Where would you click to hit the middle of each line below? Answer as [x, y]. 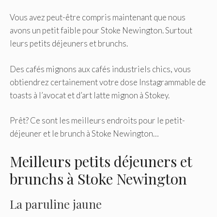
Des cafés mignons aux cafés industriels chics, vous [100, 69]
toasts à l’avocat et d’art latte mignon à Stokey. [90, 95]
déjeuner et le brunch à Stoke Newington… [84, 134]
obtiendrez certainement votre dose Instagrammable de [108, 82]
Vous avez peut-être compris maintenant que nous [98, 17]
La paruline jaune [56, 204]
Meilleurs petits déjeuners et [101, 161]
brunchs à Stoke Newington [98, 178]
